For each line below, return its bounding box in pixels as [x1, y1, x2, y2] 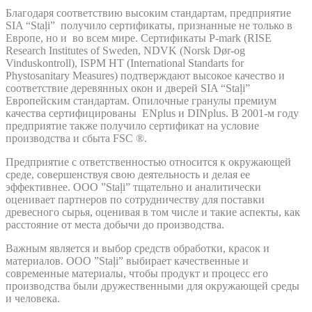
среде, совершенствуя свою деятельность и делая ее [6, 169, 250, 180]
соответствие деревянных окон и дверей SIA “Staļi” [6, 82, 250, 94]
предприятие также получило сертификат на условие [6, 120, 259, 132]
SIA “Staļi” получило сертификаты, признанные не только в [6, 19, 292, 31]
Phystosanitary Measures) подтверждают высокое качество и [6, 70, 285, 81]
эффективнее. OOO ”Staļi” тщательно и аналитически [6, 181, 261, 193]
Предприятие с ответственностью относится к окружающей [6, 156, 291, 168]
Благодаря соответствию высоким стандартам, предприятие [6, 7, 291, 19]
